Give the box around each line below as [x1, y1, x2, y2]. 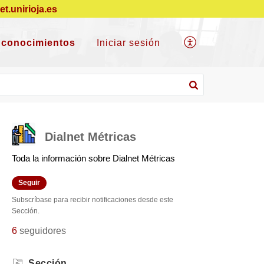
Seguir [18, 179, 40, 187]
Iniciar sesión [96, 37, 160, 48]
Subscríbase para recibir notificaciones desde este [12, 195, 173, 204]
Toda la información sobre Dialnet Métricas [12, 153, 175, 164]
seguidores [19, 225, 66, 236]
